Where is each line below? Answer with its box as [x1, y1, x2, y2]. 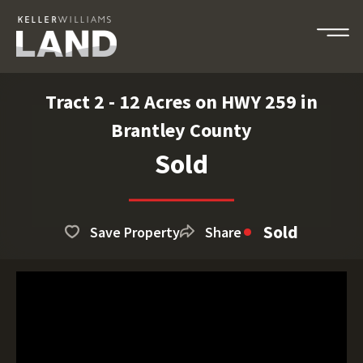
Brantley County [111, 117, 252, 143]
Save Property [90, 222, 180, 241]
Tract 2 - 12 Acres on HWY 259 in [45, 89, 318, 114]
